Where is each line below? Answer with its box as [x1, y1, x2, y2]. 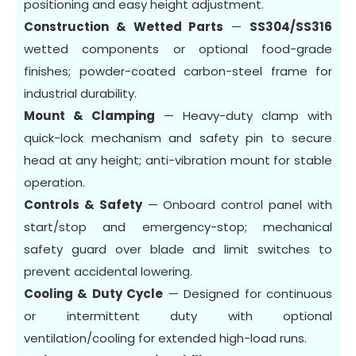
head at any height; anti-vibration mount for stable [24, 151, 332, 168]
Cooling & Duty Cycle [24, 284, 164, 302]
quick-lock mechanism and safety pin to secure [24, 129, 332, 146]
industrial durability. [24, 84, 137, 102]
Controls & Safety [24, 195, 142, 213]
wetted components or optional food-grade [24, 40, 332, 57]
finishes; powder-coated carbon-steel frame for [24, 62, 332, 79]
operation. [24, 173, 85, 191]
